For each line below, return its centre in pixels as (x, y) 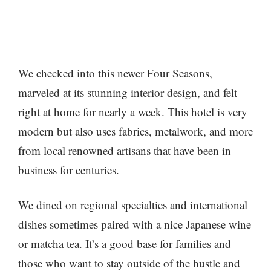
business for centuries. (69, 169)
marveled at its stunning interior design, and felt (128, 92)
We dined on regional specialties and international (133, 205)
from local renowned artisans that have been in (125, 150)
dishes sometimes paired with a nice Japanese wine (135, 224)
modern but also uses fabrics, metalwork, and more (135, 131)
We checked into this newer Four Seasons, (115, 73)
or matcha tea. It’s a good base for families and (125, 244)
